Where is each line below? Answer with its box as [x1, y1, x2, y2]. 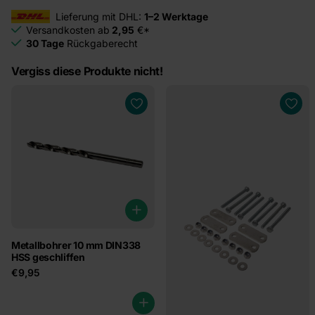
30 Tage [26, 37, 64, 49]
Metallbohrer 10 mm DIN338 [11, 239, 141, 251]
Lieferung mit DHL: [56, 11, 144, 22]
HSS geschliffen [11, 251, 85, 263]
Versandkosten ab [26, 24, 110, 36]
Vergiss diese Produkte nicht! [11, 64, 163, 78]
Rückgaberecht [64, 37, 138, 49]
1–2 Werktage [144, 11, 208, 22]
